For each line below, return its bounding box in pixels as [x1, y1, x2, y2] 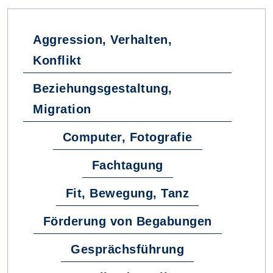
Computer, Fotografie [62, 130, 193, 144]
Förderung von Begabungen [43, 214, 212, 228]
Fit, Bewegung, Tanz [65, 186, 190, 200]
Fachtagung [91, 158, 163, 172]
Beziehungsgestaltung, [33, 82, 172, 95]
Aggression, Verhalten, [33, 33, 172, 46]
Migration [33, 102, 91, 116]
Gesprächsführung [71, 243, 184, 256]
